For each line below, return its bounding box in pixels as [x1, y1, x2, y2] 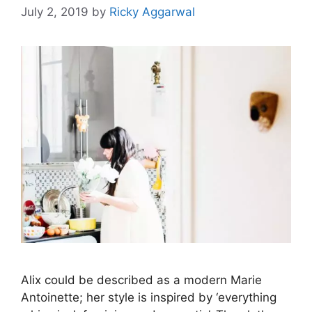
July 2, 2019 [21, 5, 88, 19]
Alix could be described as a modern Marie [21, 273, 262, 288]
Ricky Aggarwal [109, 5, 195, 19]
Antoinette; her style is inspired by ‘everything [21, 290, 276, 305]
